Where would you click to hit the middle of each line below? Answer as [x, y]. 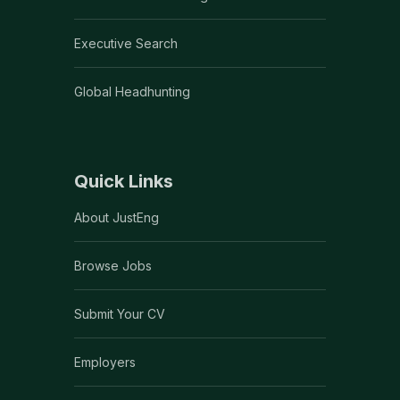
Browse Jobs [113, 265]
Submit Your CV [120, 313]
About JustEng [117, 217]
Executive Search [126, 43]
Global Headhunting [132, 91]
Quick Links [124, 181]
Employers [105, 362]
